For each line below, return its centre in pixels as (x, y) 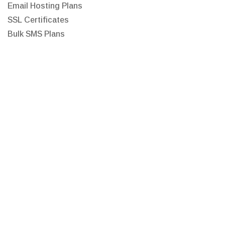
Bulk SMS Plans (36, 34)
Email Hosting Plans (45, 6)
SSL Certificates (38, 20)
